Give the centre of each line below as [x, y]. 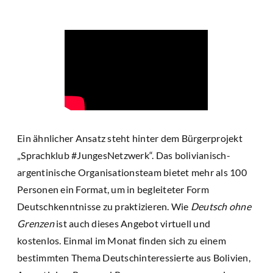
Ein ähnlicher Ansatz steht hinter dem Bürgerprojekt [130, 138]
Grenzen [36, 223]
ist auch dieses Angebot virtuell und [132, 223]
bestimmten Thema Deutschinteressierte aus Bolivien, [134, 257]
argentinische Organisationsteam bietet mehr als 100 [132, 172]
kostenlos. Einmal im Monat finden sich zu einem [122, 240]
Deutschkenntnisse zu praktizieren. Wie [104, 206]
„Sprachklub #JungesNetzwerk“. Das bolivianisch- [124, 155]
